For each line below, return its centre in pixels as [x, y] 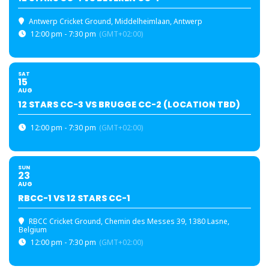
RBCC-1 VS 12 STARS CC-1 [74, 198]
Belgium [33, 230]
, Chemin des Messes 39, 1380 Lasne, [165, 222]
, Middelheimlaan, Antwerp [157, 22]
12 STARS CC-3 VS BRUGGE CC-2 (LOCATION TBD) [129, 105]
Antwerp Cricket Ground [70, 22]
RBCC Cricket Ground [65, 222]
